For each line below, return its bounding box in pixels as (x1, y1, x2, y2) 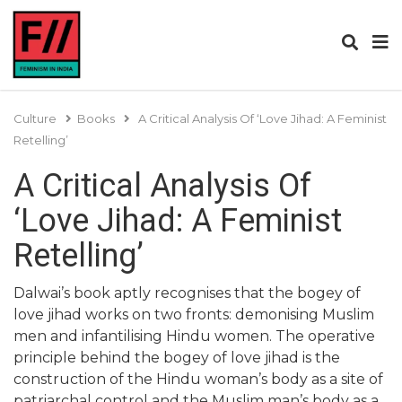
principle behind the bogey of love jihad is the (13, 349, 340, 366)
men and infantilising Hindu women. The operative (13, 328, 375, 345)
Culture (13, 111, 57, 126)
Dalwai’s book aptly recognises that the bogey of (13, 284, 361, 301)
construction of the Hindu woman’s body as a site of (13, 371, 383, 388)
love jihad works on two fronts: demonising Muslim (13, 306, 374, 323)
